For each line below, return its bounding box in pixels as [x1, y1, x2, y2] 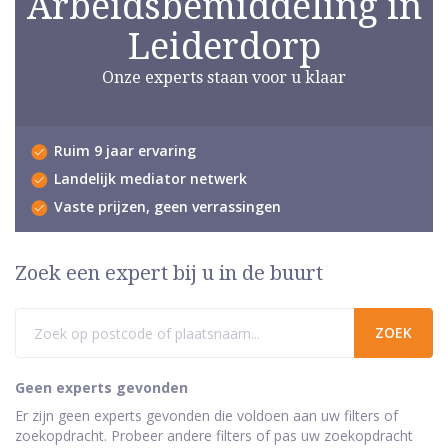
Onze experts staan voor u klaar [102, 67, 346, 87]
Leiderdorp [127, 24, 321, 68]
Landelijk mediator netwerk [54, 169, 247, 189]
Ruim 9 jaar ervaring [54, 141, 196, 161]
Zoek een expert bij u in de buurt [15, 261, 323, 286]
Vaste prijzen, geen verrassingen [54, 197, 281, 217]
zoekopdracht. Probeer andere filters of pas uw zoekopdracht [15, 426, 413, 446]
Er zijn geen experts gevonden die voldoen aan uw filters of [15, 406, 398, 426]
